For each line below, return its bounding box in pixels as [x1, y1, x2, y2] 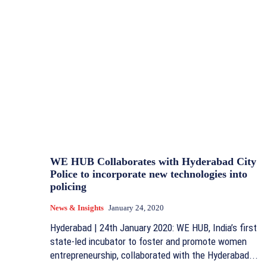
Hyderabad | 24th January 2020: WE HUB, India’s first [50, 222, 257, 234]
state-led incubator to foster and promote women [50, 235, 247, 248]
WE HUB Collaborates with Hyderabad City [50, 156, 256, 168]
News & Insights [50, 203, 104, 213]
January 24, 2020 [108, 203, 164, 213]
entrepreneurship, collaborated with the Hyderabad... [50, 249, 258, 262]
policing [50, 181, 86, 193]
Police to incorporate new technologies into [50, 168, 247, 181]
